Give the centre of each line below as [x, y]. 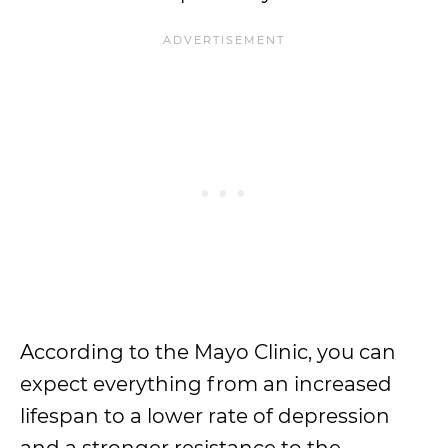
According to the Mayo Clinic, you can [208, 352]
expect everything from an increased [206, 384]
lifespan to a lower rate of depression [205, 416]
